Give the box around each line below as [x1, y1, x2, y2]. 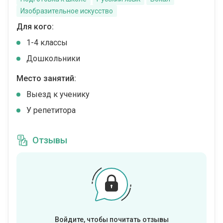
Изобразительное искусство [20, 7, 113, 15]
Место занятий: [16, 74, 76, 84]
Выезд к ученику [26, 90, 90, 100]
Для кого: [16, 22, 54, 32]
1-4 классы [26, 38, 68, 48]
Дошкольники [26, 54, 80, 64]
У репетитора [26, 106, 76, 115]
